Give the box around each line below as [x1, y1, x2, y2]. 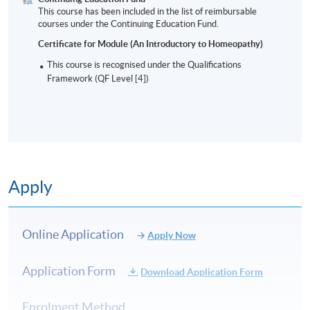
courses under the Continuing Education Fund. [38, 19, 219, 30]
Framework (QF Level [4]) [47, 73, 149, 84]
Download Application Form [140, 266, 264, 277]
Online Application [22, 226, 125, 241]
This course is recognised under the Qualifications [47, 60, 242, 71]
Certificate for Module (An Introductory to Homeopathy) [38, 39, 264, 50]
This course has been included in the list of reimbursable [38, 6, 257, 17]
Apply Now [147, 229, 197, 241]
